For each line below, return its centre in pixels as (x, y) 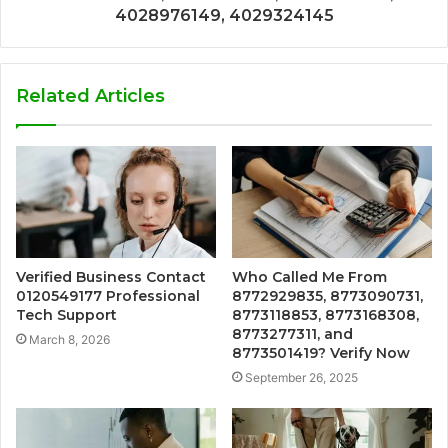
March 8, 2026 (69, 340)
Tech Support (66, 315)
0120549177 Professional (108, 296)
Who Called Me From (309, 277)
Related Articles (90, 95)
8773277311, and (292, 334)
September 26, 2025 (301, 378)
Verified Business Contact (111, 277)
